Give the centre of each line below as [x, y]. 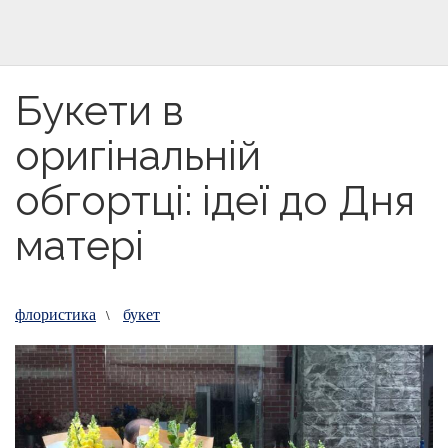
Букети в [99, 110]
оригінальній [138, 155]
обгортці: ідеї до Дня [215, 200]
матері [79, 245]
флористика [55, 313]
